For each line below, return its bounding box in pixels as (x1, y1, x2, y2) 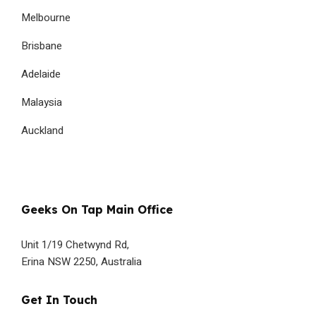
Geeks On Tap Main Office (21, 202, 173, 217)
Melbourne (21, 10, 71, 26)
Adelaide (21, 66, 61, 83)
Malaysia (21, 95, 62, 111)
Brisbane (21, 38, 62, 54)
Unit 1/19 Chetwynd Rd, (21, 236, 129, 253)
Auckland (21, 123, 63, 139)
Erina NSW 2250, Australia (21, 253, 142, 269)
